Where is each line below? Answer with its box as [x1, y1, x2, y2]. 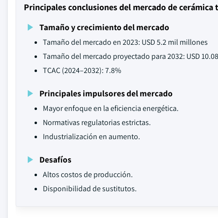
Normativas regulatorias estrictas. [43, 117, 151, 127]
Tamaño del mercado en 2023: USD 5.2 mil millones [43, 37, 208, 47]
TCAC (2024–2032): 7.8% [43, 65, 121, 75]
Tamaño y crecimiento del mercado [39, 21, 169, 33]
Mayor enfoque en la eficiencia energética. [43, 103, 179, 113]
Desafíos [39, 154, 72, 165]
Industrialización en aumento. [43, 131, 140, 142]
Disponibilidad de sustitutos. [43, 183, 137, 194]
